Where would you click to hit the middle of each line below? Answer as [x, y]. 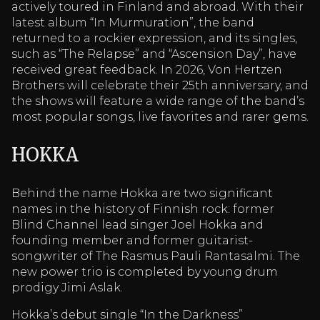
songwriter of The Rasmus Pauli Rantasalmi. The [156, 256]
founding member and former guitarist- [132, 241]
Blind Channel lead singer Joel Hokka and [137, 225]
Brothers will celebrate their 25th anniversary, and [160, 85]
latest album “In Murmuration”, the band [133, 22]
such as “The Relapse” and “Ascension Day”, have [154, 54]
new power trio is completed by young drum [145, 272]
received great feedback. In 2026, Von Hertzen [147, 69]
